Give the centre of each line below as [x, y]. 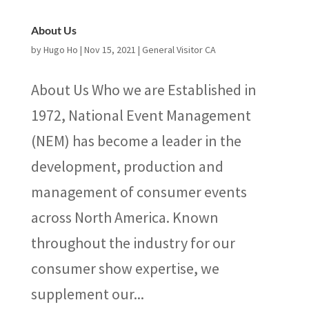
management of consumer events [139, 192]
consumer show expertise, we [125, 268]
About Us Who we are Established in [143, 90]
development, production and [127, 166]
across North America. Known [124, 217]
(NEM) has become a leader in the [136, 141]
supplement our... [87, 294]
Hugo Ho [60, 50]
